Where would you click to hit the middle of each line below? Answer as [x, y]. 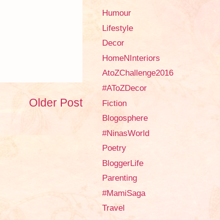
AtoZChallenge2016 [138, 73]
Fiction [114, 103]
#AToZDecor [124, 88]
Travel [113, 208]
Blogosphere [125, 118]
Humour [117, 13]
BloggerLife [123, 163]
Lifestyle [118, 28]
